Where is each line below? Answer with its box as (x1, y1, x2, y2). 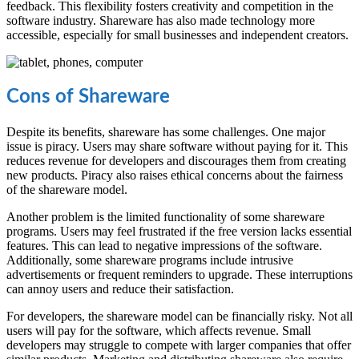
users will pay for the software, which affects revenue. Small (6, 324, 311, 337)
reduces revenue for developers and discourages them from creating (6, 154, 346, 167)
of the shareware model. (6, 183, 127, 196)
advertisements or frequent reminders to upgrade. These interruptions (6, 268, 353, 281)
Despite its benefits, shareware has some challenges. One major (6, 125, 325, 139)
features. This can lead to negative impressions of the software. (6, 239, 322, 252)
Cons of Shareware (6, 87, 170, 107)
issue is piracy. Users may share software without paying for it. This (6, 139, 348, 153)
